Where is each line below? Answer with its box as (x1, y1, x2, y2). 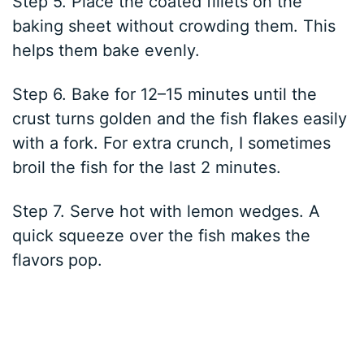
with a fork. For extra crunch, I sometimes (12, 132, 331, 153)
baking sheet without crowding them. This (12, 15, 336, 36)
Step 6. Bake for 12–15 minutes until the (12, 84, 318, 104)
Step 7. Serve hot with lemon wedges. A (12, 201, 321, 221)
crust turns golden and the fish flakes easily (12, 108, 348, 128)
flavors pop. (12, 249, 103, 270)
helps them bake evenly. (12, 40, 201, 60)
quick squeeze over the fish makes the (12, 225, 311, 245)
